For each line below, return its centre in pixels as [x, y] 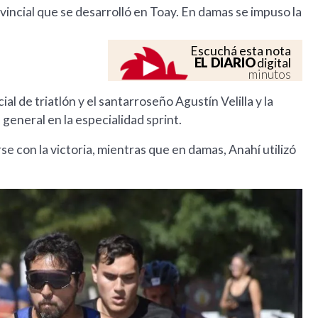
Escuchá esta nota [241, 51]
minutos [270, 75]
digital [273, 63]
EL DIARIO [225, 63]
